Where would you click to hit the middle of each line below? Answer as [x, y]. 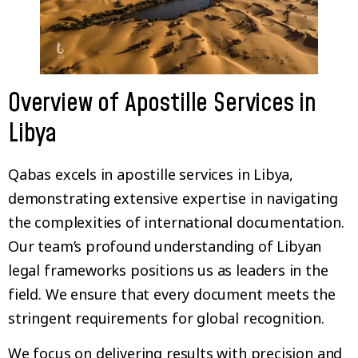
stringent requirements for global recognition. [166, 318]
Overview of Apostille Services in [163, 104]
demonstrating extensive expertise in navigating [173, 199]
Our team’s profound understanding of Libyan [165, 247]
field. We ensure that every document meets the [172, 294]
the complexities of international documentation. [176, 223]
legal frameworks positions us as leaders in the [168, 270]
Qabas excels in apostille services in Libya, [151, 175]
